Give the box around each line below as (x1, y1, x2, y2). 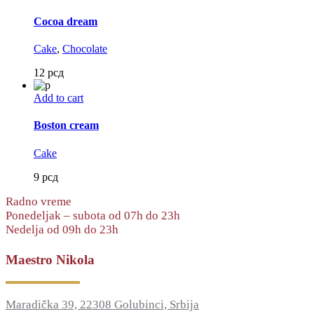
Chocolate (62, 43, 107, 55)
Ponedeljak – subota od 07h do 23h (6, 208, 180, 222)
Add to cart (34, 92, 83, 104)
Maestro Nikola (6, 252, 95, 268)
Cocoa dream (34, 15, 97, 27)
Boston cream (34, 119, 99, 132)
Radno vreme (6, 194, 71, 208)
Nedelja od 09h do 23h (6, 222, 118, 236)
